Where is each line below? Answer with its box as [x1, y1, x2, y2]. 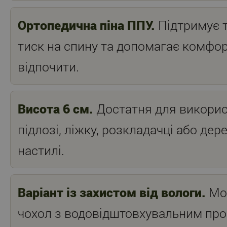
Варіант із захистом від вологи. [18, 184, 206, 201]
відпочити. [18, 58, 79, 75]
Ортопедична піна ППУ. [18, 17, 155, 34]
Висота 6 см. [18, 100, 93, 118]
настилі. [18, 142, 64, 159]
